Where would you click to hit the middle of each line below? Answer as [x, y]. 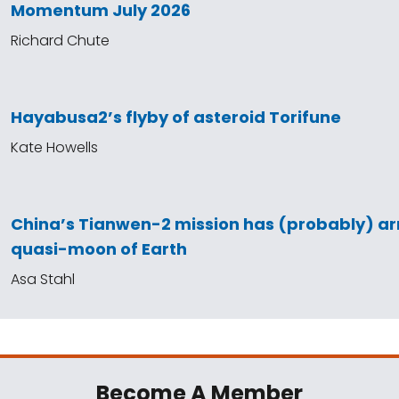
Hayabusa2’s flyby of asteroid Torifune [176, 117]
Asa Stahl [43, 279]
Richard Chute [60, 41]
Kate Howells [54, 147]
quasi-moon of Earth [99, 249]
